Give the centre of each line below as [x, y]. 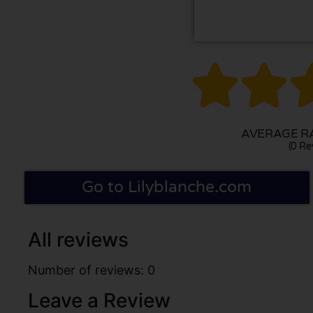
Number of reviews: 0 [92, 270]
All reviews [78, 239]
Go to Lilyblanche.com [167, 187]
